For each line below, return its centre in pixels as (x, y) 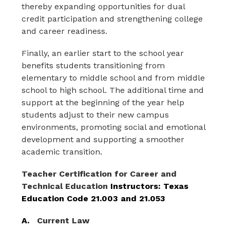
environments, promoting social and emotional (114, 127)
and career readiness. (65, 31)
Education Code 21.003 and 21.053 (94, 198)
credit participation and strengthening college (112, 19)
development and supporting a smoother (103, 139)
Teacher (39, 174)
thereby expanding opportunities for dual (103, 6)
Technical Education (66, 186)
